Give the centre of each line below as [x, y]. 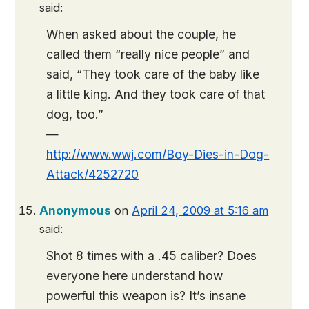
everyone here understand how [135, 276]
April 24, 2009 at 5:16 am [200, 210]
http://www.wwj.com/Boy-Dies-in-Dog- [158, 154]
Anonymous [76, 210]
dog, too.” [75, 114]
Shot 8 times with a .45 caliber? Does [152, 256]
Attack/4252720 [93, 174]
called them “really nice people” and [148, 54]
